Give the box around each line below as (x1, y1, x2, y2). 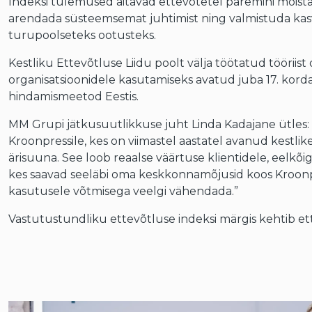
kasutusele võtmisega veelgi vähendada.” (8, 185, 238, 198)
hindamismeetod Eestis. (8, 90, 139, 103)
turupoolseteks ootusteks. (8, 29, 156, 42)
